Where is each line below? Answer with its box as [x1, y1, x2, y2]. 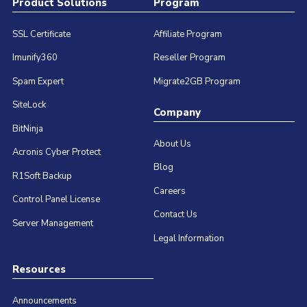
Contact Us [153, 208, 197, 221]
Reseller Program [153, 51, 225, 64]
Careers [153, 184, 186, 197]
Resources [12, 262, 66, 276]
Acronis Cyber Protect [12, 146, 101, 159]
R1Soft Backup [12, 169, 72, 182]
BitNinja [12, 122, 43, 135]
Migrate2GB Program [153, 75, 241, 88]
